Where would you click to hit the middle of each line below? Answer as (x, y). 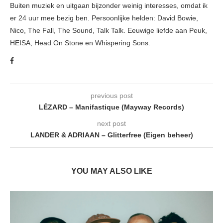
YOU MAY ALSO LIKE (111, 171)
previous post (111, 96)
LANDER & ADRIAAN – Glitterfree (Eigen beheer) (111, 135)
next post (111, 124)
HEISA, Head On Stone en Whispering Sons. (80, 43)
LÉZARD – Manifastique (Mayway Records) (111, 107)
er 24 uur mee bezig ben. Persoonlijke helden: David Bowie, (104, 18)
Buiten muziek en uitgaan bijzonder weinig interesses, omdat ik (109, 6)
